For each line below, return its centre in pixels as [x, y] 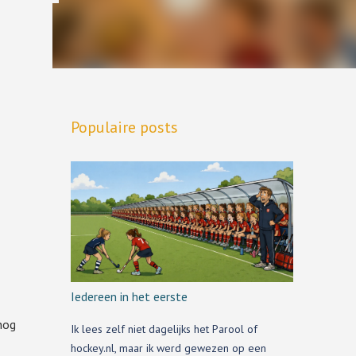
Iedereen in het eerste [129, 296]
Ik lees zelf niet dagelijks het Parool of [164, 329]
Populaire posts [124, 127]
